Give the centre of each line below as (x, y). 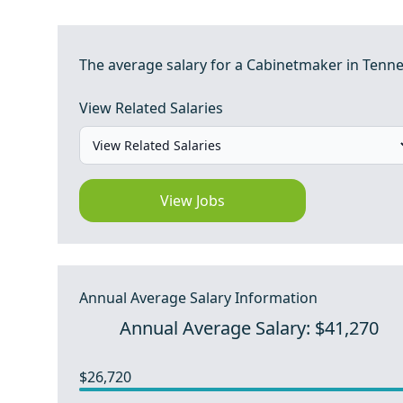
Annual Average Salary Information (198, 298)
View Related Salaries (151, 108)
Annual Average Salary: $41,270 (250, 328)
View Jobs (193, 201)
